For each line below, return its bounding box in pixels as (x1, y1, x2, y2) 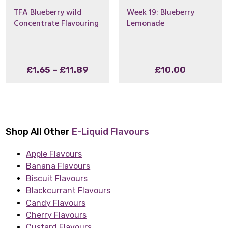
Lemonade (126, 17, 164, 31)
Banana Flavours (26, 161, 91, 172)
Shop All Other (6, 126, 72, 138)
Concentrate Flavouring (14, 17, 99, 31)
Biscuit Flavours (26, 174, 88, 184)
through (88, 102, 125, 113)
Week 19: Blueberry (126, 6, 194, 20)
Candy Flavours (26, 198, 86, 208)
